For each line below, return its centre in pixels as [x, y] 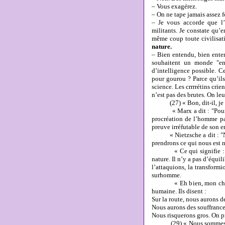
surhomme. [166, 175]
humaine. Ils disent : [179, 191]
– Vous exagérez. [174, 6]
